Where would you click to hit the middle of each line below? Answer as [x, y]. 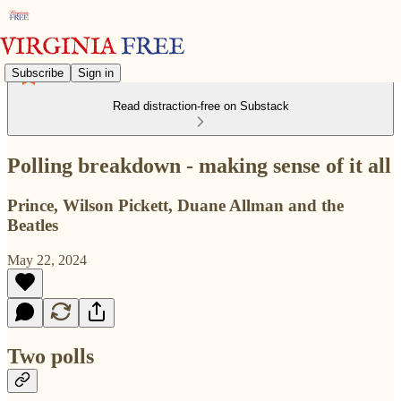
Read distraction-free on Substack [200, 106]
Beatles [33, 225]
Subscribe [38, 73]
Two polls [51, 357]
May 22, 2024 [47, 260]
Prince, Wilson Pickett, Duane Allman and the [175, 205]
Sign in [96, 73]
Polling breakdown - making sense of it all [199, 165]
